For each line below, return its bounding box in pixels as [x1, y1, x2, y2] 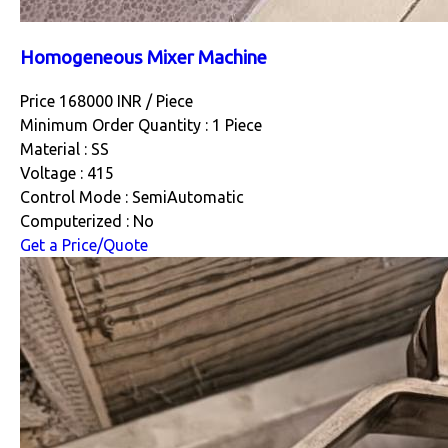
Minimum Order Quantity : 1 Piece [20, 116, 262, 135]
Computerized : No [20, 212, 154, 231]
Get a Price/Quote [20, 236, 148, 255]
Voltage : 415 [20, 164, 114, 183]
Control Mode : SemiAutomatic [20, 188, 244, 207]
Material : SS [20, 140, 109, 159]
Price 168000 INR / [20, 92, 156, 111]
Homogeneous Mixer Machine [20, 47, 267, 69]
